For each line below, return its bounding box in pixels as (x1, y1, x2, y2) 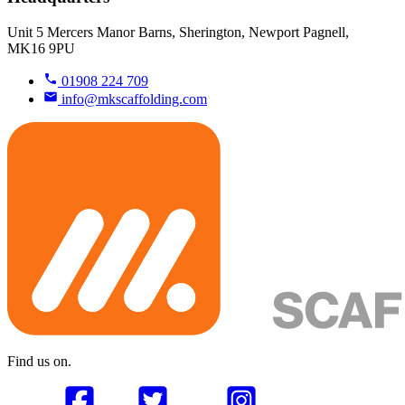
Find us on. (7, 353, 71, 369)
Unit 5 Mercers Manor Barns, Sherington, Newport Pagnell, (7, 24, 349, 40)
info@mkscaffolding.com (61, 90, 207, 107)
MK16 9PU (7, 40, 75, 56)
